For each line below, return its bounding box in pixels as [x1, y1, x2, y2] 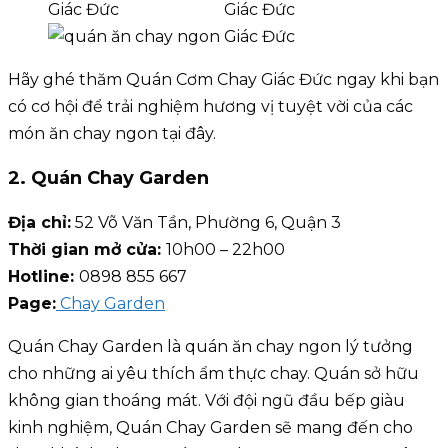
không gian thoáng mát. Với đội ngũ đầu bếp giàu [8, 391, 405, 411]
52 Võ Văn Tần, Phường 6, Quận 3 [71, 213, 341, 233]
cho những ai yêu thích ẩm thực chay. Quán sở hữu [8, 364, 419, 384]
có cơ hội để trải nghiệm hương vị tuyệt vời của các [8, 97, 413, 117]
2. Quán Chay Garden [8, 167, 209, 190]
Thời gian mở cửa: [8, 240, 166, 260]
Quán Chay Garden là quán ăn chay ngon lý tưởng [8, 337, 413, 357]
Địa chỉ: [8, 213, 71, 233]
